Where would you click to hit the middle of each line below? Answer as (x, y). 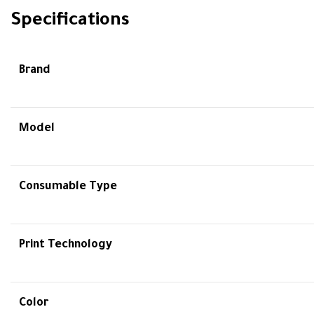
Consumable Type (68, 187)
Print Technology (66, 245)
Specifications (70, 22)
